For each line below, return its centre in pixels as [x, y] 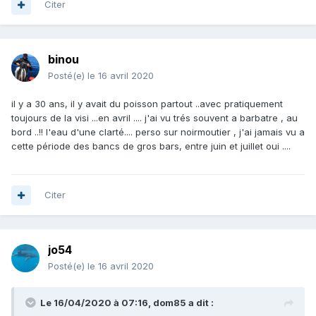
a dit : [200, 303]
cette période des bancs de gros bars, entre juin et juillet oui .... [151, 146]
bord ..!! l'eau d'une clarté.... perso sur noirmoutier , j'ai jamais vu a [158, 132]
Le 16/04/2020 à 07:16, [97, 303]
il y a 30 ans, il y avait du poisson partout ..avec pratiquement [147, 104]
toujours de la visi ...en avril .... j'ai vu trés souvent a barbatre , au [154, 118]
